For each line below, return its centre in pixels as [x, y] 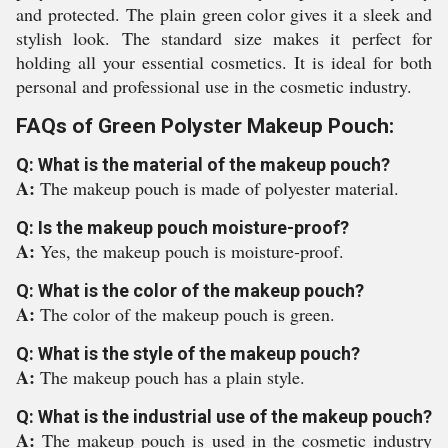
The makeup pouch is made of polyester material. [219, 188]
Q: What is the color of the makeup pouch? [190, 290]
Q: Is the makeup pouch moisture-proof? [182, 227]
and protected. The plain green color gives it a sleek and [224, 14]
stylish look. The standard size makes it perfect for [224, 38]
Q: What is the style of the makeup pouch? [188, 353]
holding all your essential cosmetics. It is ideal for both [224, 62]
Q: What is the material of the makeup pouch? [203, 164]
